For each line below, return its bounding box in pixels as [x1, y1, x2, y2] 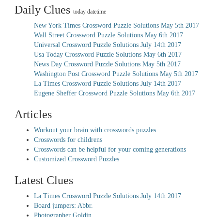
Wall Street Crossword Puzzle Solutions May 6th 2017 [34, 31, 183, 39]
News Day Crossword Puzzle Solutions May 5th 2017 [34, 61, 181, 68]
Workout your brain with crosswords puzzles [34, 126, 156, 134]
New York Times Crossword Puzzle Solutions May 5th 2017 [34, 22, 199, 29]
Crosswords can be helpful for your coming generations [34, 146, 186, 153]
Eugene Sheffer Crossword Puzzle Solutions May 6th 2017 [34, 90, 195, 97]
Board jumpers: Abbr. [34, 202, 93, 209]
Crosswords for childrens [34, 136, 102, 143]
